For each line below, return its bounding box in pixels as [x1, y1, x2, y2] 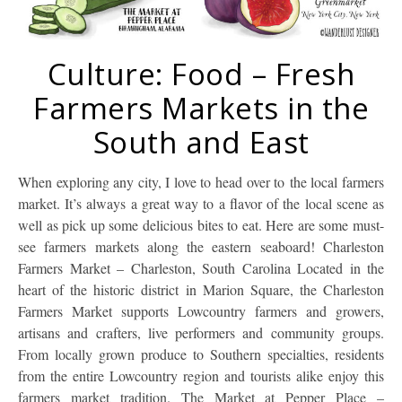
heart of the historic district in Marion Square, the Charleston [18, 279, 384, 299]
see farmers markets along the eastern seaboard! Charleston [18, 236, 384, 256]
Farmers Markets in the [33, 87, 369, 128]
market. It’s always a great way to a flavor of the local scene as [18, 193, 384, 213]
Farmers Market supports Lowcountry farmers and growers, [18, 301, 384, 320]
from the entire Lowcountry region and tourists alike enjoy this [18, 365, 384, 385]
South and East [92, 121, 310, 162]
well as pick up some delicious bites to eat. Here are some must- [18, 214, 384, 234]
